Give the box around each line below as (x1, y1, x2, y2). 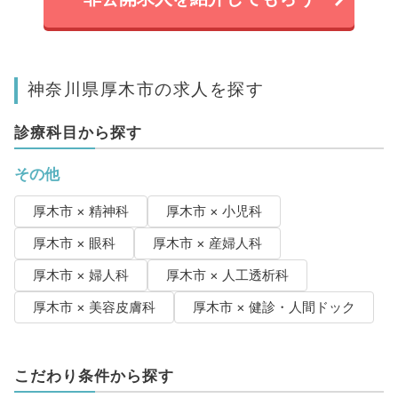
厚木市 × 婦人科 (32, 267, 129, 284)
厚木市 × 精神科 (32, 203, 129, 220)
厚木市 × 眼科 (32, 235, 115, 252)
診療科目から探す (13, 123, 142, 142)
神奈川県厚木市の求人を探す (27, 78, 265, 100)
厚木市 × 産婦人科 (152, 235, 262, 252)
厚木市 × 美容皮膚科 (32, 299, 155, 316)
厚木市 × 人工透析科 (165, 267, 289, 284)
